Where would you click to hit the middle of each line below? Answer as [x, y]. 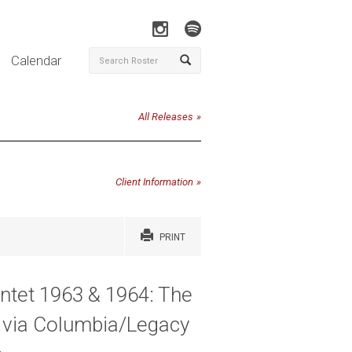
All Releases [166, 117]
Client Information [154, 181]
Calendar [36, 60]
